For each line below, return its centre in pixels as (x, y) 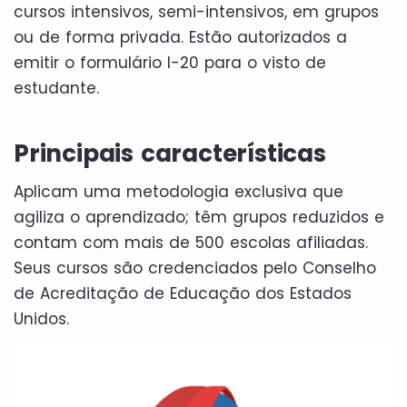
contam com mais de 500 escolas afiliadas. (191, 242)
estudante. (56, 88)
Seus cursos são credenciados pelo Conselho (195, 268)
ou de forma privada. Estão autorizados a (180, 37)
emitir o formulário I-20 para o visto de (170, 62)
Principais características (170, 153)
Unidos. (41, 318)
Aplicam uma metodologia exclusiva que (179, 191)
